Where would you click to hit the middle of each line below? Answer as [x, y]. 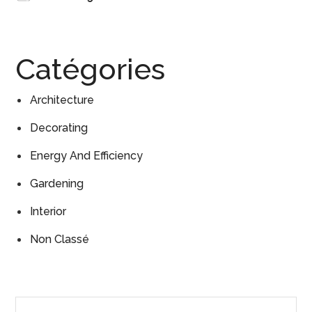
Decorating [59, 128]
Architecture [62, 100]
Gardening [57, 184]
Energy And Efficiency [87, 156]
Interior [48, 212]
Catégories [91, 70]
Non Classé [60, 240]
